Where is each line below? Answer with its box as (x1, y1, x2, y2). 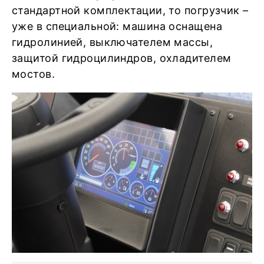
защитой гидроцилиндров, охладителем (12, 52, 232, 64)
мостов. (12, 68, 55, 80)
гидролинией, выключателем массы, (12, 36, 213, 48)
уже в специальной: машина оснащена (12, 20, 222, 32)
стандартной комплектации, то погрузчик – (12, 4, 249, 16)
